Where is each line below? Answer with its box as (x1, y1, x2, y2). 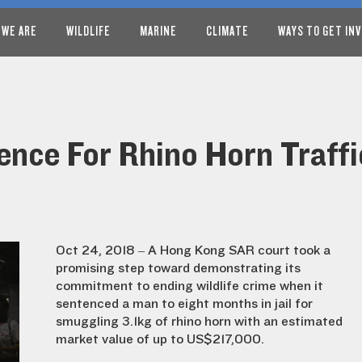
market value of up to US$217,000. (56, 332, 264, 347)
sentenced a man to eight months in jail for (56, 297, 313, 311)
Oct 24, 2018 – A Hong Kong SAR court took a (56, 243, 330, 258)
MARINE (140, 23, 177, 39)
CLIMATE (206, 23, 249, 39)
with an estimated (231, 314, 343, 329)
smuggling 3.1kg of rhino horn (56, 314, 231, 329)
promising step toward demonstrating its (56, 261, 301, 276)
